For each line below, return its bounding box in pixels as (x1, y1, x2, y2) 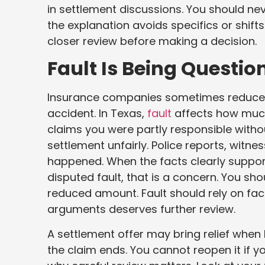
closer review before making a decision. (47, 33, 257, 49)
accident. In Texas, (47, 106, 147, 121)
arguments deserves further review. (47, 202, 235, 217)
